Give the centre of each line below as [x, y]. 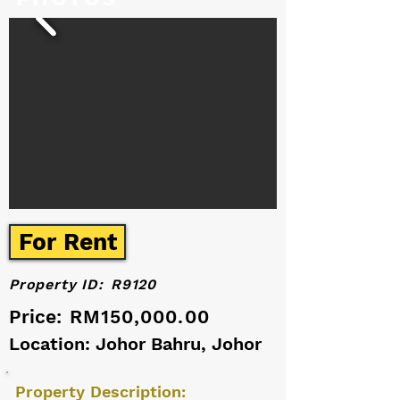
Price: [35, 317]
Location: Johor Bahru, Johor [135, 344]
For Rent [67, 242]
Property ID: [56, 284]
